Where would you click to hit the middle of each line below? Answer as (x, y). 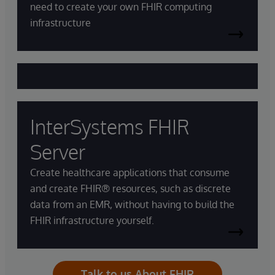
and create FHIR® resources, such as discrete (130, 188)
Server (58, 152)
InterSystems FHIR (110, 127)
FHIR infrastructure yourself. (92, 220)
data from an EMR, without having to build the (132, 204)
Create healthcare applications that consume (130, 172)
